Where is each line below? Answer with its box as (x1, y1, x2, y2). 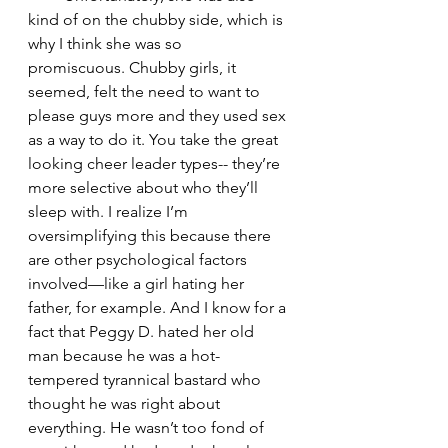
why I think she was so (28, 33, 186, 53)
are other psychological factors (28, 249, 251, 269)
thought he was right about (28, 393, 224, 413)
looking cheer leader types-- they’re (28, 153, 284, 173)
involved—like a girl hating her (28, 273, 248, 293)
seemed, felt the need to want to (28, 81, 264, 101)
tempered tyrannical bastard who (28, 369, 265, 389)
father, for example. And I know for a (28, 297, 290, 317)
